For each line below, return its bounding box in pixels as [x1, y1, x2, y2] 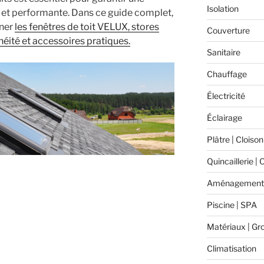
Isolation [206, 3, 239, 14]
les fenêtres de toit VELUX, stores [15, 21, 159, 32]
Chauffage [206, 68, 247, 79]
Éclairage [206, 112, 242, 123]
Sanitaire [206, 47, 240, 57]
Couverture [206, 25, 250, 35]
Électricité [206, 90, 245, 101]
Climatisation [206, 243, 256, 253]
